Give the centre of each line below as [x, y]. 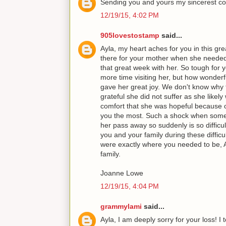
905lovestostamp [130, 35]
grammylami [121, 206]
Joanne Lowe [122, 173]
